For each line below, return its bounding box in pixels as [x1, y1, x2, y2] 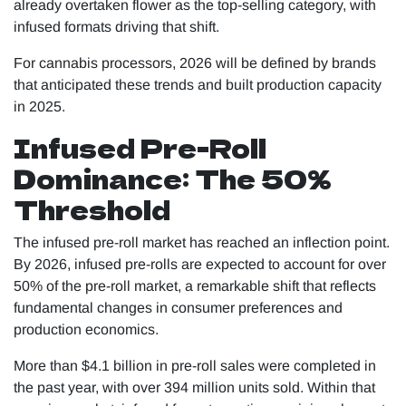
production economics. [14, 322, 159, 338]
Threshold [14, 190, 170, 228]
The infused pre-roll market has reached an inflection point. [14, 235, 390, 251]
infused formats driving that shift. [14, 19, 219, 35]
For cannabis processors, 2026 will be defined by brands [14, 55, 376, 72]
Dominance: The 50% [14, 159, 332, 198]
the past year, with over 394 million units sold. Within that [14, 380, 375, 396]
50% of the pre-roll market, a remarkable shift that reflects [14, 278, 376, 295]
